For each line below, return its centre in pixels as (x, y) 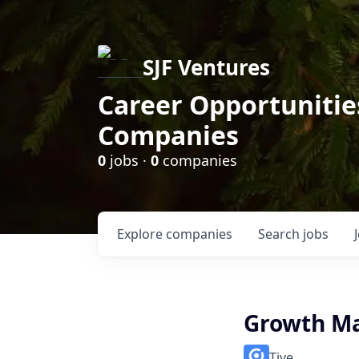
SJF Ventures (206, 67)
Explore (141, 234)
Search (280, 234)
